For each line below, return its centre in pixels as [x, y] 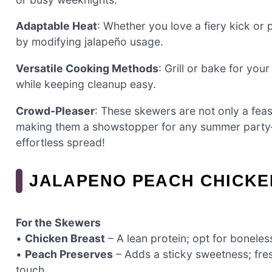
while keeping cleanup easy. [86, 84]
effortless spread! [60, 142]
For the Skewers [58, 222]
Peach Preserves [69, 254]
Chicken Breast [65, 238]
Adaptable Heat [56, 26]
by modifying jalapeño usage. [90, 42]
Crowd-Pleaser [55, 110]
